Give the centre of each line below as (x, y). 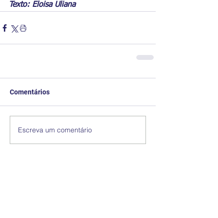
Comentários (30, 92)
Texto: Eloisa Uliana (42, 5)
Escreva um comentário (55, 130)
